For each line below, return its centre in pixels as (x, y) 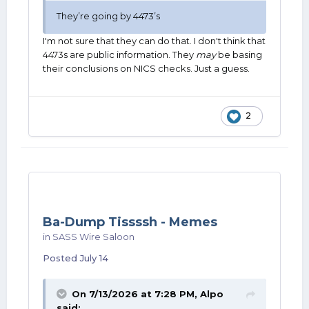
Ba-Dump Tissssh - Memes (130, 222)
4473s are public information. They (119, 54)
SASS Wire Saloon (93, 237)
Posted (61, 258)
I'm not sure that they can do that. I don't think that (154, 41)
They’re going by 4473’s (109, 16)
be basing (239, 54)
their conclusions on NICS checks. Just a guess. (146, 68)
